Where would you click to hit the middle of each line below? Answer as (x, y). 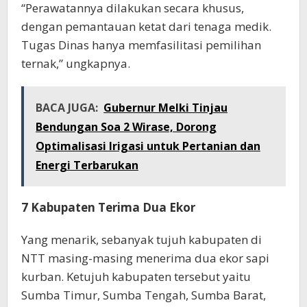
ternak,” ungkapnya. (76, 63)
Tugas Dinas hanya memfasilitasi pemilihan (141, 45)
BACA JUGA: (67, 107)
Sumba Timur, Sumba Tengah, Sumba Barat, (144, 295)
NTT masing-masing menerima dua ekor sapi (145, 258)
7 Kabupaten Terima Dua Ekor (108, 207)
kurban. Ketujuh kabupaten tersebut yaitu (136, 276)
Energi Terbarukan (87, 165)
